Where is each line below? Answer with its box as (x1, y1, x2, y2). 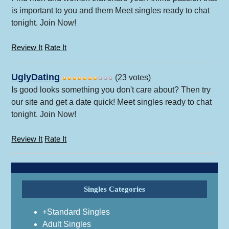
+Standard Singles (42, 208, 110, 217)
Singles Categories (83, 185, 145, 194)
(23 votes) (113, 73, 151, 82)
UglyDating (11, 72, 60, 83)
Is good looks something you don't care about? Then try (11, 85, 211, 95)
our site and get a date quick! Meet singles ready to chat (11, 98, 212, 107)
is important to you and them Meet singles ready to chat (11, 6, 210, 15)
